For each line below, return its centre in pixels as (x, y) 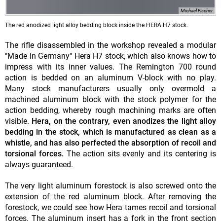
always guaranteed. (39, 165)
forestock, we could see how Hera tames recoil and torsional (110, 208)
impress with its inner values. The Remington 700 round (110, 67)
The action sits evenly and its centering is (141, 154)
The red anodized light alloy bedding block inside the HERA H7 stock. (96, 25)
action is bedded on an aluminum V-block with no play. (110, 78)
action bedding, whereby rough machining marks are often (110, 110)
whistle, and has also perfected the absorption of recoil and (110, 143)
